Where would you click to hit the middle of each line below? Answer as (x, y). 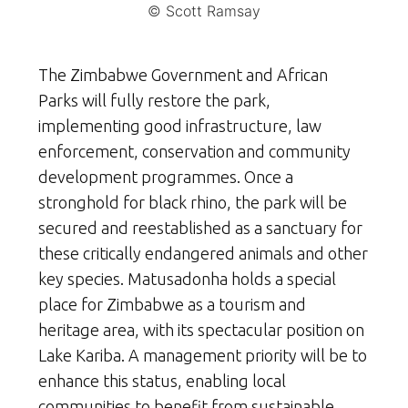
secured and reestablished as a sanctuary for (200, 227)
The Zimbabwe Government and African (183, 74)
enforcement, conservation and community (194, 151)
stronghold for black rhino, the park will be (193, 202)
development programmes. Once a (166, 176)
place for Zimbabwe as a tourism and (172, 304)
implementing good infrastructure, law (180, 125)
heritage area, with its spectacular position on (201, 329)
